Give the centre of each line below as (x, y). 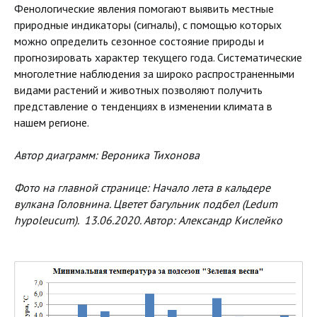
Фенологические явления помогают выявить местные (144, 9)
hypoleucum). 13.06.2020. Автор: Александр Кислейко (148, 220)
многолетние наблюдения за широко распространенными (154, 74)
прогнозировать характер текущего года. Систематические (158, 58)
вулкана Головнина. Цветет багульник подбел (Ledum (146, 204)
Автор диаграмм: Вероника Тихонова (107, 155)
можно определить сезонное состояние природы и (139, 41)
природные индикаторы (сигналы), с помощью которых (148, 25)
